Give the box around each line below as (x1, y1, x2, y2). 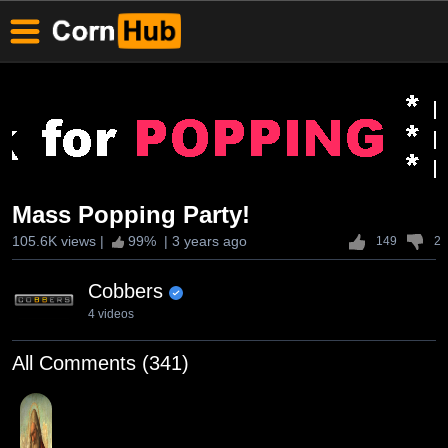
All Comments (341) (12, 352, 189, 374)
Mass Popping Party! (12, 201, 250, 228)
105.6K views (12, 233, 96, 249)
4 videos (88, 307, 134, 321)
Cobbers (88, 280, 163, 302)
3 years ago (172, 233, 247, 249)
